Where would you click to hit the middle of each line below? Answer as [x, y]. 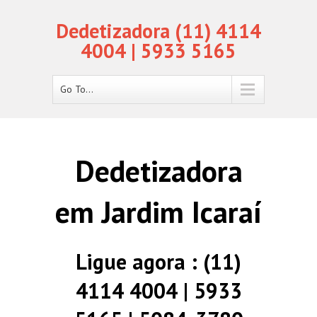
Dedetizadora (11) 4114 [158, 31]
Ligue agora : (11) [158, 262]
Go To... [77, 89]
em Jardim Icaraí [158, 212]
